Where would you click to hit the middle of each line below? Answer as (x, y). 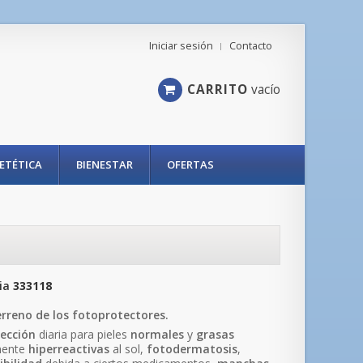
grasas (216, 334)
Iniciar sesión (181, 46)
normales (158, 334)
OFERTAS (190, 164)
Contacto (251, 46)
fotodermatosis (192, 349)
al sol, (128, 349)
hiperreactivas (69, 349)
